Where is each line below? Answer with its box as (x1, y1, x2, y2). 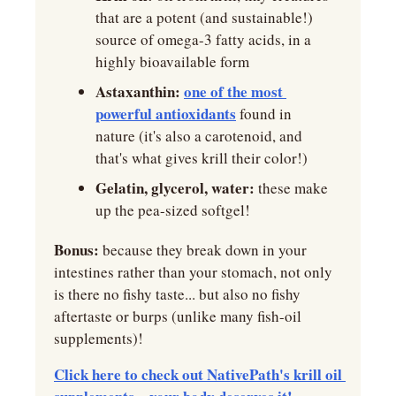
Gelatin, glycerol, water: (95, 177, 258, 200)
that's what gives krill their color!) (95, 148, 308, 169)
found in (236, 103, 292, 125)
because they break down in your (99, 240, 307, 261)
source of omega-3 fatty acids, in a (95, 29, 311, 50)
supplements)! (54, 328, 143, 349)
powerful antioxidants (95, 103, 236, 126)
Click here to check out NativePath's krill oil (54, 363, 342, 386)
